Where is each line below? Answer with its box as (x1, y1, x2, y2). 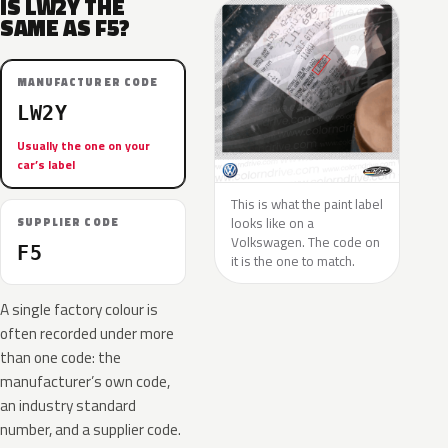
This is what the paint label (231, 194, 383, 214)
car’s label (17, 155, 75, 174)
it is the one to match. (231, 251, 355, 271)
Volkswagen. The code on (231, 232, 380, 252)
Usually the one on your (17, 136, 150, 155)
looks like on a (231, 213, 314, 233)
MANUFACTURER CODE (17, 74, 158, 90)
